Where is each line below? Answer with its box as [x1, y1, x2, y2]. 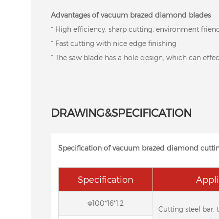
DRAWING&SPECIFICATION [50, 106, 192, 119]
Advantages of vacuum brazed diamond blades [50, 10, 211, 19]
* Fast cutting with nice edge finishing [50, 39, 176, 47]
